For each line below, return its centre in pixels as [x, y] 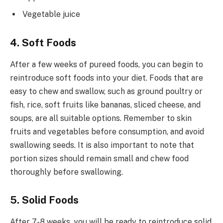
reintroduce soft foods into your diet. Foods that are [107, 78]
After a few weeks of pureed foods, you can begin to [107, 64]
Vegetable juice [51, 14]
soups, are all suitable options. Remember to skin [101, 118]
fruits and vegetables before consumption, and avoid [107, 131]
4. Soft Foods [43, 43]
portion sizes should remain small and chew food [99, 158]
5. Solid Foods [44, 200]
